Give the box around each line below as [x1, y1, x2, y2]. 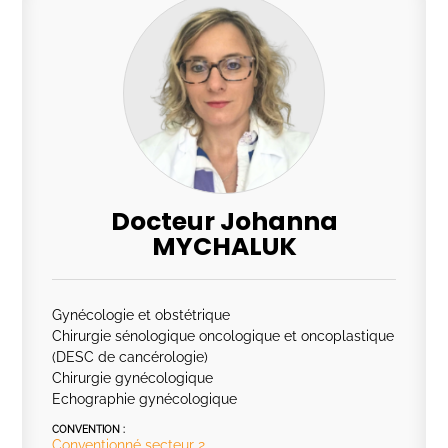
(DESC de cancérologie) [52, 349, 209, 365]
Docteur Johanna [110, 204, 338, 239]
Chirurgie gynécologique [52, 370, 214, 386]
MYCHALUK [151, 229, 297, 264]
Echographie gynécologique [52, 391, 238, 407]
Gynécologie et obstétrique [52, 307, 231, 323]
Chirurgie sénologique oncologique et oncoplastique [52, 328, 395, 344]
